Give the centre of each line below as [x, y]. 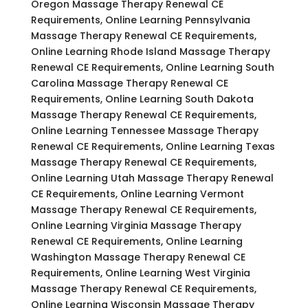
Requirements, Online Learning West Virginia [140, 273]
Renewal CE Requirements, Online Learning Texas [153, 146]
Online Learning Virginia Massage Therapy [136, 225]
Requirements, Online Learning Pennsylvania [140, 20]
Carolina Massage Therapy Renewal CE [129, 83]
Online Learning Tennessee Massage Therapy [144, 130]
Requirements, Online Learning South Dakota [142, 99]
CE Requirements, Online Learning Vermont [137, 194]
